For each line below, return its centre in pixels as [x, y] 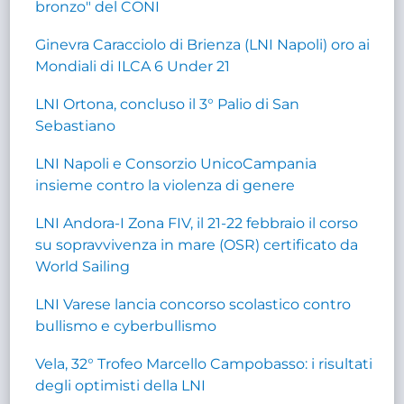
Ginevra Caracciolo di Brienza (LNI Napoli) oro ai [203, 44]
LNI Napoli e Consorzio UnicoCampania [176, 163]
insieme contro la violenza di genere [165, 185]
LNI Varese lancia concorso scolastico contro [193, 304]
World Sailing [83, 266]
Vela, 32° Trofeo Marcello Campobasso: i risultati [204, 363]
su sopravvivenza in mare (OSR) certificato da [197, 244]
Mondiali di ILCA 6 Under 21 [133, 66]
